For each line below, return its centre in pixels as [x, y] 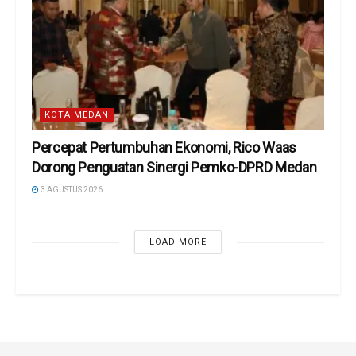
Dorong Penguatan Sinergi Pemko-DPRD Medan [174, 168]
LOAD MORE [178, 242]
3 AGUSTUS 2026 [71, 190]
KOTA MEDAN [77, 115]
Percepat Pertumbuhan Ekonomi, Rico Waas [164, 148]
